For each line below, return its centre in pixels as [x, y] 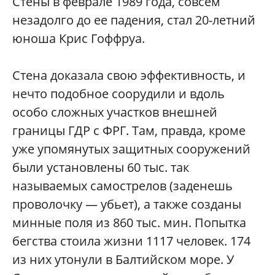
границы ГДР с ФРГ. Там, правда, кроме [129, 131]
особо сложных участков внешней [115, 112]
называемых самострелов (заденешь [122, 186]
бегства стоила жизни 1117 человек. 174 [131, 241]
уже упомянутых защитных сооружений [131, 149]
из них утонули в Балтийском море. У [123, 260]
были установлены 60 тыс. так [101, 168]
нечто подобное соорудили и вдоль [118, 94]
